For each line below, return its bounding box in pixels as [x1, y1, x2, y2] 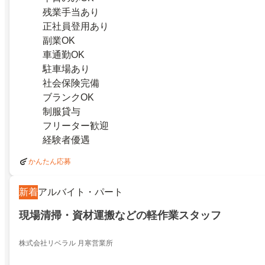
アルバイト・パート [38, 187, 123, 198]
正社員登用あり [43, 21, 109, 32]
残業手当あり [43, 7, 99, 18]
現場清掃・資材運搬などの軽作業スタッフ [19, 209, 221, 222]
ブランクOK [43, 92, 94, 103]
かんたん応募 [28, 157, 71, 166]
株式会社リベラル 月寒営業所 [19, 239, 113, 248]
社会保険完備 [43, 78, 99, 89]
